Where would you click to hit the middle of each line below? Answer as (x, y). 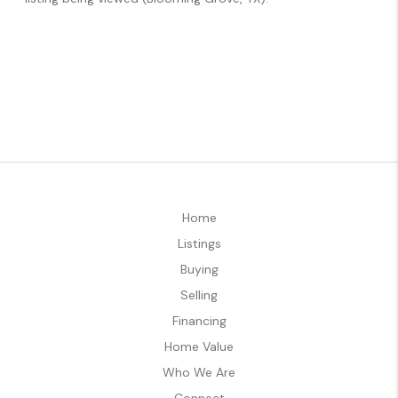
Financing (199, 320)
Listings (199, 243)
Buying (199, 269)
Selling (199, 295)
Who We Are (199, 372)
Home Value (199, 346)
